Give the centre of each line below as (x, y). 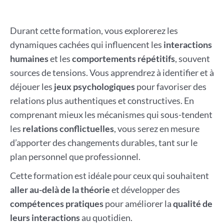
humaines (29, 59)
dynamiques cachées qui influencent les (86, 45)
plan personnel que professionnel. (75, 157)
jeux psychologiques (94, 87)
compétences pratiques (56, 204)
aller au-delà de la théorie (60, 190)
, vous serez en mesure (156, 129)
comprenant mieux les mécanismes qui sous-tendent (111, 115)
